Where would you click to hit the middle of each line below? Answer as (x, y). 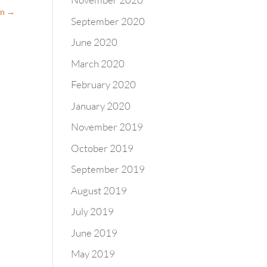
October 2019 (103, 148)
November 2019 (107, 127)
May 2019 (93, 254)
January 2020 (101, 105)
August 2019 (99, 190)
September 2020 (108, 21)
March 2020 (98, 63)
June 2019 (94, 232)
